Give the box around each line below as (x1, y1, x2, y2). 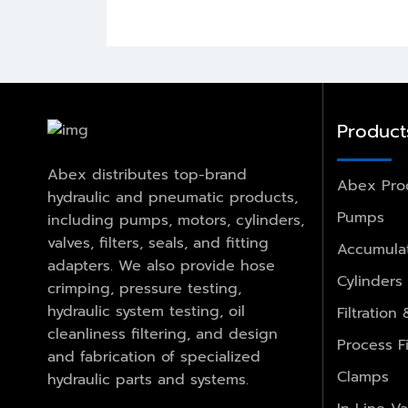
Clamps (336, 365, 389, 388)
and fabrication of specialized (47, 346, 260, 369)
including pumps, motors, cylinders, (47, 209, 304, 232)
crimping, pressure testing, (47, 278, 241, 301)
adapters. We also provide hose (47, 255, 275, 278)
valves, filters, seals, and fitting (47, 232, 269, 255)
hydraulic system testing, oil (47, 301, 245, 323)
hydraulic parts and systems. (47, 369, 249, 392)
